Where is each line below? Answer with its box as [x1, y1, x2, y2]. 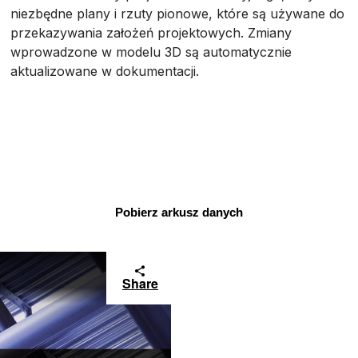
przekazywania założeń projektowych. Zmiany [10, 25, 292, 41]
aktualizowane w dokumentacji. [10, 63, 200, 79]
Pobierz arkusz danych [115, 205, 243, 219]
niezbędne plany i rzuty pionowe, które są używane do [10, 6, 345, 22]
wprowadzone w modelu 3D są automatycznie [10, 44, 292, 60]
